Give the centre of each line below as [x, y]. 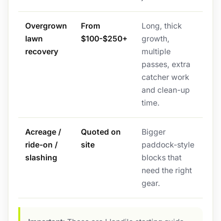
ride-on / [41, 145]
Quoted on [101, 132]
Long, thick [162, 26]
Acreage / [43, 132]
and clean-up [166, 90]
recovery [41, 52]
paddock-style [168, 145]
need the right [166, 171]
